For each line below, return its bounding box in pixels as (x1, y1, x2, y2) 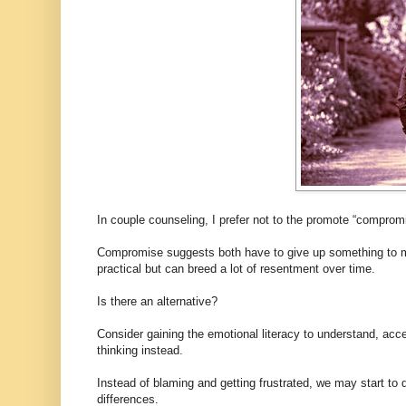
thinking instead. (97, 343, 183, 357)
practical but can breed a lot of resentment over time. (97, 261, 375, 275)
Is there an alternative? (97, 294, 217, 308)
